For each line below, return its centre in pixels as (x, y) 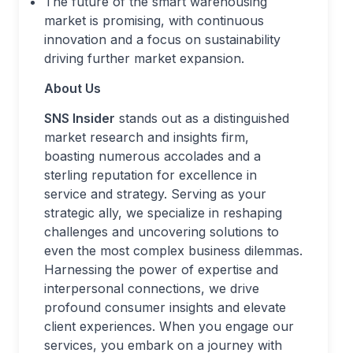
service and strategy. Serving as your (155, 194)
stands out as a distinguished (202, 118)
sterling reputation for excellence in (150, 175)
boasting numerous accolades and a (152, 156)
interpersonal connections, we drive (152, 288)
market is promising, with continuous (154, 20)
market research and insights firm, (147, 137)
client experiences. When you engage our (169, 326)
